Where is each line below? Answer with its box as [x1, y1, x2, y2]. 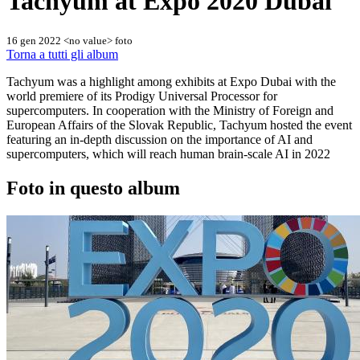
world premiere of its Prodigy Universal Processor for [6, 89, 277, 104]
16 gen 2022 [6, 35, 63, 47]
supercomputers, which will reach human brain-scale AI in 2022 [6, 147, 330, 162]
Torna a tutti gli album [6, 47, 118, 62]
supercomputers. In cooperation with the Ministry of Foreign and [6, 104, 333, 118]
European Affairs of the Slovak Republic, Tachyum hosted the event [6, 118, 352, 133]
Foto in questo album [6, 178, 180, 199]
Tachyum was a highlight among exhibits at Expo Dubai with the [6, 75, 336, 89]
